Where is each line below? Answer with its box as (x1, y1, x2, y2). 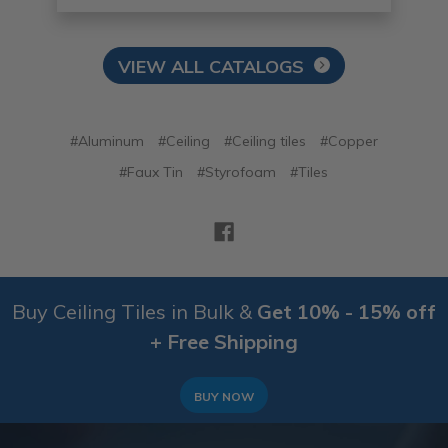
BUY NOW (194, 389, 254, 405)
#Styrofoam (197, 163, 277, 182)
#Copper (319, 132, 378, 151)
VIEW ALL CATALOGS (117, 55, 304, 79)
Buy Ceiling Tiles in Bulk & (12, 299, 257, 325)
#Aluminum (69, 132, 144, 151)
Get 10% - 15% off (257, 299, 436, 325)
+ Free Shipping (150, 329, 298, 355)
